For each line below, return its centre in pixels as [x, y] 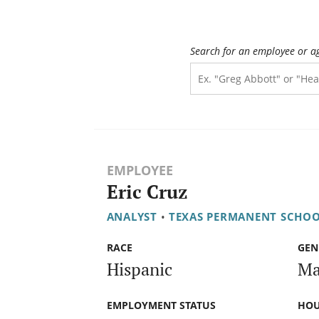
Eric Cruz [147, 192]
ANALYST [132, 217]
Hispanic [139, 269]
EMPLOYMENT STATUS [161, 305]
